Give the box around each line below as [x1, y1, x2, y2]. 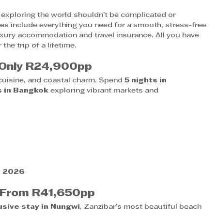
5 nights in [124, 77, 169, 84]
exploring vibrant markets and [48, 87, 161, 94]
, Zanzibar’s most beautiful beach [80, 203, 204, 210]
